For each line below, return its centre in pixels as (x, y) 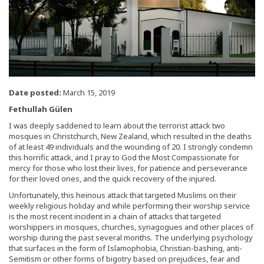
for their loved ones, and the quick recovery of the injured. (113, 178)
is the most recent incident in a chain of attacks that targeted (115, 216)
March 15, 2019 (88, 92)
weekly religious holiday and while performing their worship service (129, 205)
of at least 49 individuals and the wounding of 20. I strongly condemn (131, 146)
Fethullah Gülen (41, 109)
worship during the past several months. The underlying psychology (131, 237)
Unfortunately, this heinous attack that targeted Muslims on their (123, 195)
